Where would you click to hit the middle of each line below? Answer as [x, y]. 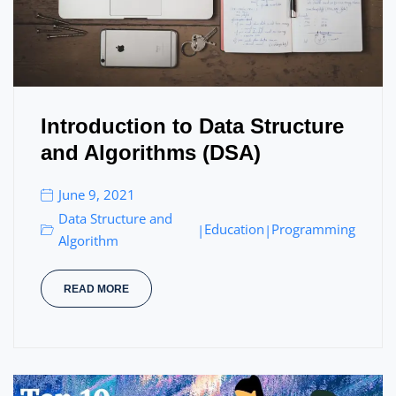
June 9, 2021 [97, 195]
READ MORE [96, 289]
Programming [313, 229]
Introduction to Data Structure [192, 126]
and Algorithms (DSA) [151, 152]
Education [234, 229]
